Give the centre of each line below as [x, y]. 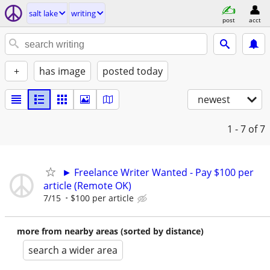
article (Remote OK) [87, 186]
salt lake [43, 13]
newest [214, 99]
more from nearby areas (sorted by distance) [110, 231]
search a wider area [73, 250]
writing [83, 13]
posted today [133, 71]
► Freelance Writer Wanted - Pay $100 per [158, 172]
